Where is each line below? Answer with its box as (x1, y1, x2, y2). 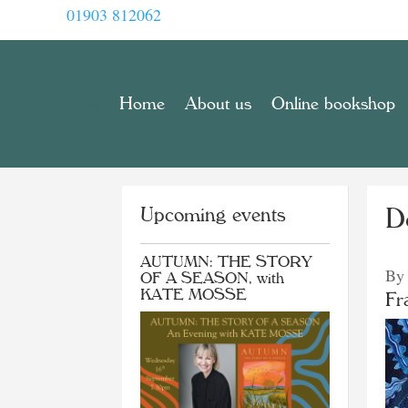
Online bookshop (271, 95, 395, 113)
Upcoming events (140, 204, 287, 225)
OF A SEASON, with (140, 270, 285, 286)
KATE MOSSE (140, 286, 248, 302)
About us (185, 95, 251, 113)
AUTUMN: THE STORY (140, 253, 312, 270)
